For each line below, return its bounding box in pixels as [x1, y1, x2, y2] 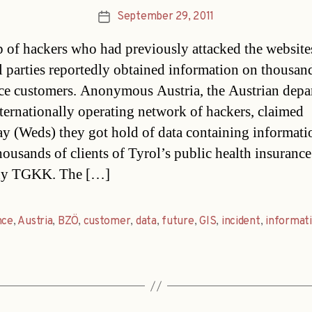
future [162, 214, 194, 229]
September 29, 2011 [116, 10, 214, 24]
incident [221, 214, 260, 229]
